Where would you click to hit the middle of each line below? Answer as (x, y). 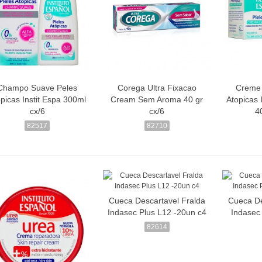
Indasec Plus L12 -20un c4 (157, 213)
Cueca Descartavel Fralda (157, 201)
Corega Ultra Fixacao (157, 88)
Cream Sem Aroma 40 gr (157, 100)
